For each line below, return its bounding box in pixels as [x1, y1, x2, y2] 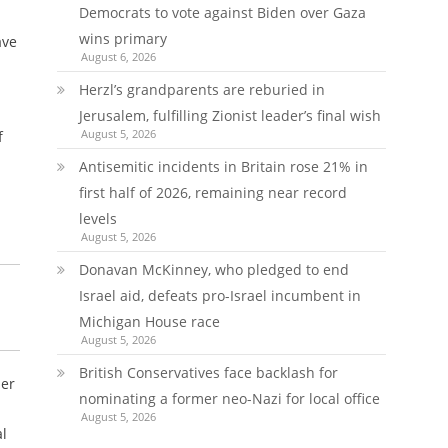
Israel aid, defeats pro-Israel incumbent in [78, 286, 361, 305]
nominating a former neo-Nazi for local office [78, 389, 380, 408]
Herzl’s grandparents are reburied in [78, 80, 325, 99]
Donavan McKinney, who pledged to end [78, 260, 349, 279]
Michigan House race [78, 312, 220, 331]
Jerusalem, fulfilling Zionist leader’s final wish [78, 106, 381, 125]
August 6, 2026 [80, 49, 156, 64]
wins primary [78, 29, 167, 48]
